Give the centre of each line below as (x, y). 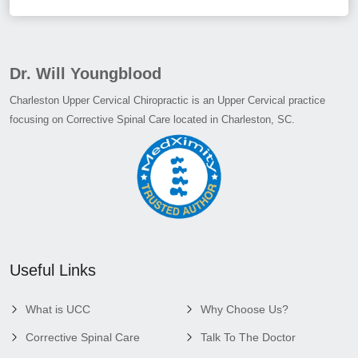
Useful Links (53, 270)
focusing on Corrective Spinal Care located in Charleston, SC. (152, 119)
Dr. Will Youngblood (86, 73)
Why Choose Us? (245, 309)
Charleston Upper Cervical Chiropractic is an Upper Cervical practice (167, 100)
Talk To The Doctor (248, 337)
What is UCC (58, 309)
